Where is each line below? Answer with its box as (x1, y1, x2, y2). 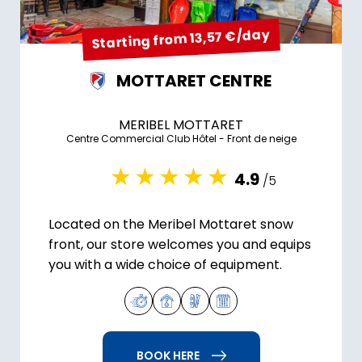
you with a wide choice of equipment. (48, 255, 282, 274)
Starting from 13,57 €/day (91, 25, 271, 53)
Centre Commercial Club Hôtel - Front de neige (65, 131, 297, 145)
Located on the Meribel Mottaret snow (48, 214, 293, 234)
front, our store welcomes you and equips (48, 234, 311, 254)
